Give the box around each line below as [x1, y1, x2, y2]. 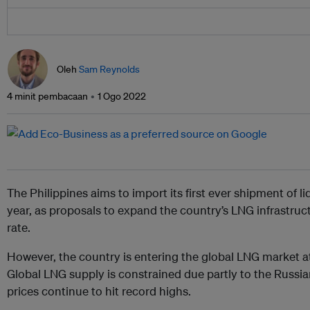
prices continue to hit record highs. [7, 284, 191, 299]
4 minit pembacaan [7, 90, 88, 103]
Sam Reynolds [79, 63, 140, 76]
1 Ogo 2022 [98, 90, 146, 103]
